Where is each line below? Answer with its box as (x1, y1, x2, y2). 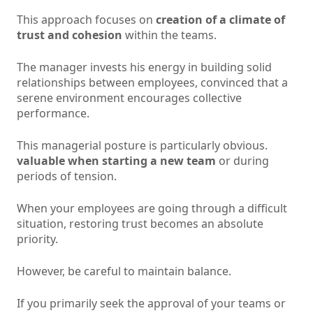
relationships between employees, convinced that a (17, 75, 288, 91)
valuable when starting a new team (17, 153, 216, 169)
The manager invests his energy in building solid (17, 59, 272, 75)
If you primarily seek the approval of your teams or (17, 296, 286, 312)
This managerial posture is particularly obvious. (17, 138, 268, 154)
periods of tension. (17, 168, 117, 184)
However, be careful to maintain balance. (17, 263, 231, 279)
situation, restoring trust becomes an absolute (17, 216, 263, 232)
